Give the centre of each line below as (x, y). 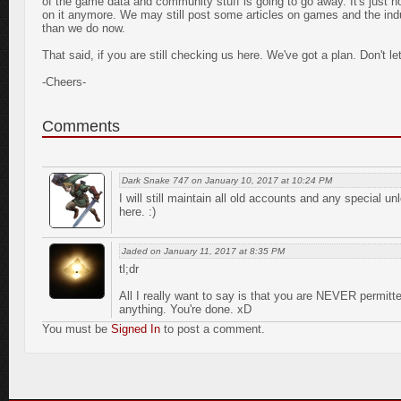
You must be (77, 329)
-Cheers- (64, 82)
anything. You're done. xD (185, 309)
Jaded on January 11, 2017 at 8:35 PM (203, 251)
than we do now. (84, 28)
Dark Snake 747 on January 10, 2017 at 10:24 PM (227, 180)
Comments (81, 126)
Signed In (136, 329)
